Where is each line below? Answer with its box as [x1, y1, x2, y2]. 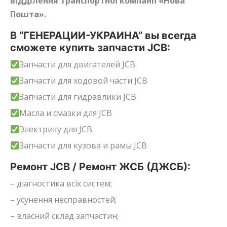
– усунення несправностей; [10, 194, 117, 205]
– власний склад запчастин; [10, 210, 119, 221]
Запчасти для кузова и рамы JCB [19, 139, 147, 151]
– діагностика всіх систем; [10, 177, 112, 189]
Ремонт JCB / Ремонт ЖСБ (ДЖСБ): [10, 160, 191, 173]
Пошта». [10, 8, 46, 20]
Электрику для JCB [19, 123, 93, 135]
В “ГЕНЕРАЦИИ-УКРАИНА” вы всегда [10, 29, 197, 42]
